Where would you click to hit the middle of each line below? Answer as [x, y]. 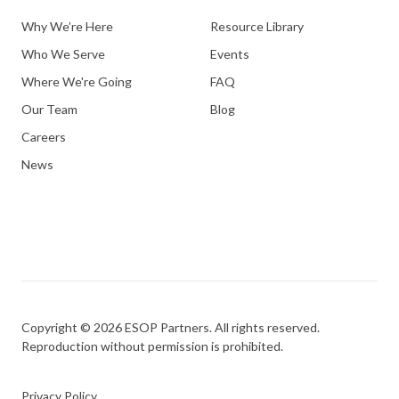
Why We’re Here [67, 26]
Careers [44, 137]
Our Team [49, 109]
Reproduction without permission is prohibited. [152, 346]
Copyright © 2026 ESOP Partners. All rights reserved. [171, 328]
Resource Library [257, 26]
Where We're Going [77, 81]
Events [230, 53]
